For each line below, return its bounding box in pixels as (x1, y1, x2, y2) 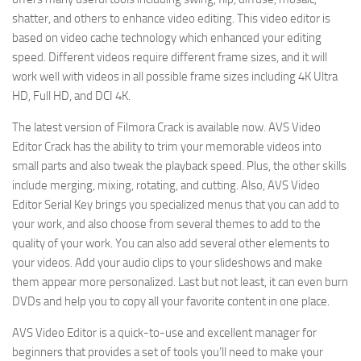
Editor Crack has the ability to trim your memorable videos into (12, 139, 322, 154)
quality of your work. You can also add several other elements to (12, 236, 330, 251)
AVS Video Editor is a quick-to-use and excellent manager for (12, 326, 317, 340)
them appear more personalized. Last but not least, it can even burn (12, 275, 348, 289)
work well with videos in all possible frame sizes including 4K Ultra (12, 69, 338, 84)
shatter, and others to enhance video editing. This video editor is (12, 11, 330, 26)
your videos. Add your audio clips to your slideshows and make (12, 255, 322, 270)
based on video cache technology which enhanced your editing (12, 31, 322, 45)
